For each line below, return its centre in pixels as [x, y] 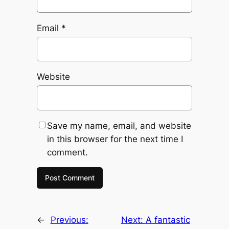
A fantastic [168, 220]
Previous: [69, 220]
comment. [67, 152]
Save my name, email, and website [119, 125]
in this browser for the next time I [115, 139]
